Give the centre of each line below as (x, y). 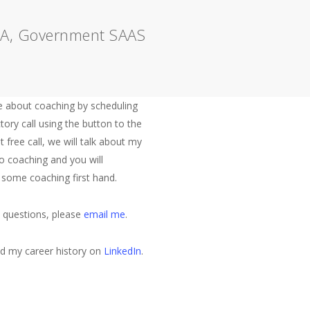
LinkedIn (122, 251)
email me (104, 214)
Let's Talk (203, 112)
